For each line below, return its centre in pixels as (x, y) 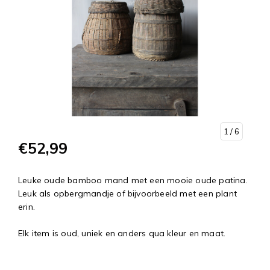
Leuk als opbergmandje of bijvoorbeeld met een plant (128, 194)
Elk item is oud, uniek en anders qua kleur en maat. (122, 234)
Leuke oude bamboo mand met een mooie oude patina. (133, 181)
